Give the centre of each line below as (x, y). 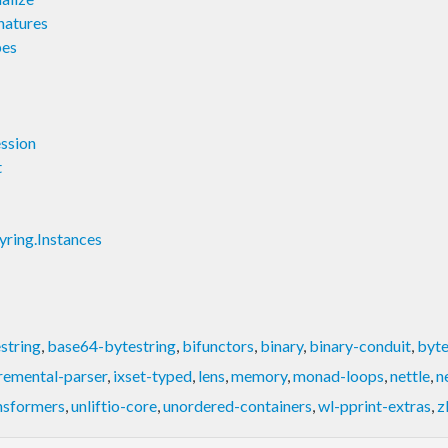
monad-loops (338, 375)
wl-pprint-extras (374, 405)
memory (259, 375)
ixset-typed (152, 375)
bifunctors (218, 345)
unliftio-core (114, 405)
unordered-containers (237, 405)
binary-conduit (360, 345)
